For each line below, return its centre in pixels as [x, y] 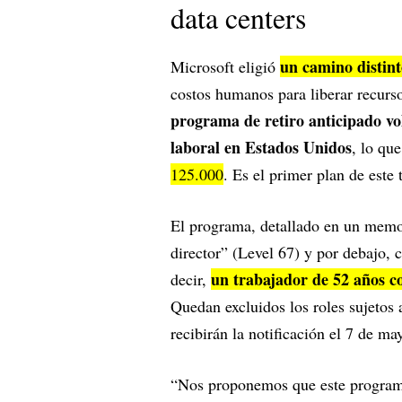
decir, [191, 280]
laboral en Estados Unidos [261, 148]
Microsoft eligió [225, 67]
